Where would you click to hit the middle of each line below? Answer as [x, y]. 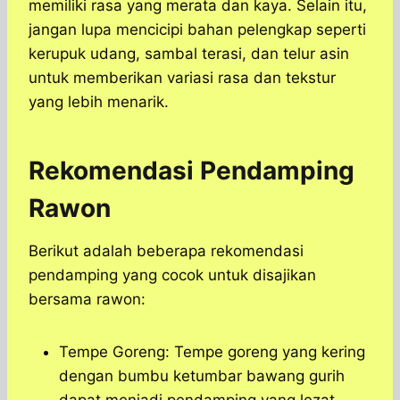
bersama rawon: [87, 300]
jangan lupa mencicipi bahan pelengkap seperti [197, 30]
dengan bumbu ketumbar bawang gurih [202, 376]
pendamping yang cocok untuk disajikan [172, 275]
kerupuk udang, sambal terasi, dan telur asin [189, 54]
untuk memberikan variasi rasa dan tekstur [182, 78]
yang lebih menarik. [99, 102]
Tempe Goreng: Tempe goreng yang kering [212, 352]
